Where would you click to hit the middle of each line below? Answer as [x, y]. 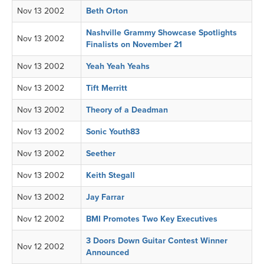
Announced [108, 253]
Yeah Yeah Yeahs [118, 66]
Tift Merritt [107, 88]
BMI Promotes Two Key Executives [152, 219]
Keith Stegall [110, 175]
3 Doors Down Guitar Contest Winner [157, 241]
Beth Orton [107, 11]
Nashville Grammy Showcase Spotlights [161, 33]
